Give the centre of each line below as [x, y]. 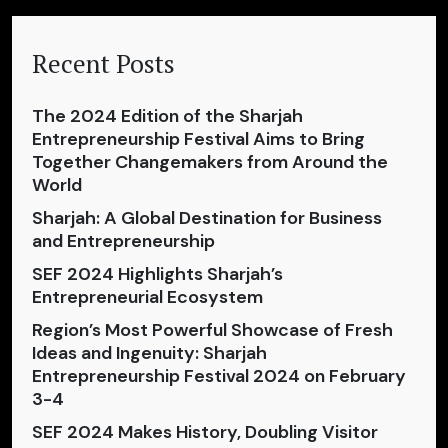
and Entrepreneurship [123, 240]
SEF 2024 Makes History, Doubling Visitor [205, 431]
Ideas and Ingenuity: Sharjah [149, 352]
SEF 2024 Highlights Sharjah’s [157, 273]
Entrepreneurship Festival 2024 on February [219, 375]
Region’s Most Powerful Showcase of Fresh [212, 329]
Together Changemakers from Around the [210, 161]
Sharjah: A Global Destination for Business [207, 217]
